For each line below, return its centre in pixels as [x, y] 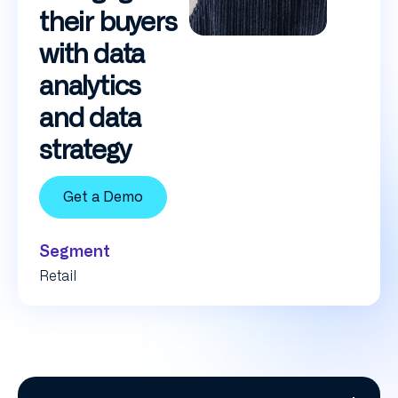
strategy [85, 149]
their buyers [108, 21]
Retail [58, 276]
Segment [75, 251]
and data [90, 117]
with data [92, 53]
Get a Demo [103, 197]
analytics [90, 85]
